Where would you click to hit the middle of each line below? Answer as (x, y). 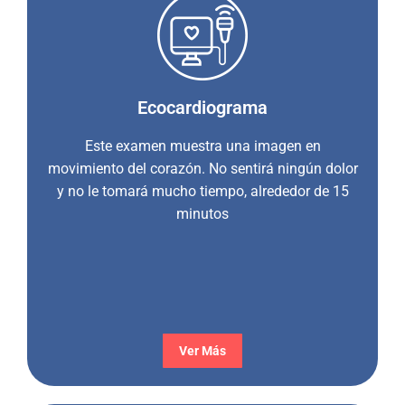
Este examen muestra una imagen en (202, 146)
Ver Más (202, 351)
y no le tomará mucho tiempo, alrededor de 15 (202, 191)
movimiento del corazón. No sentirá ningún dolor (202, 169)
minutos (202, 214)
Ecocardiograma (202, 108)
